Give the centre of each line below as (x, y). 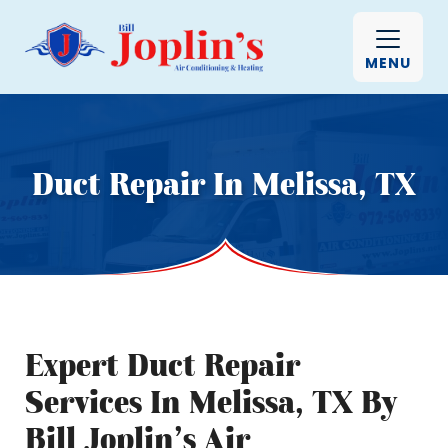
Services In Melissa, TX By (211, 402)
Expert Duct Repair (162, 365)
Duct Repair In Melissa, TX (224, 184)
